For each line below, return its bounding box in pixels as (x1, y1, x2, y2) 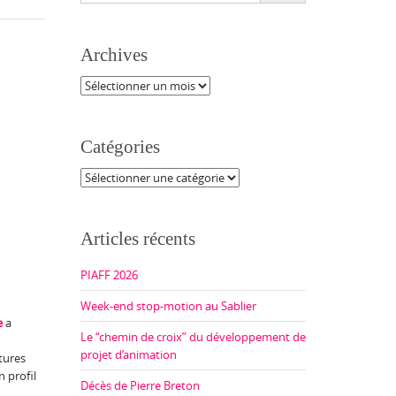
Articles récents (80, 228, 195, 249)
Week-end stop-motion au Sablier (80, 298, 256, 314)
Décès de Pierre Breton (80, 377, 200, 393)
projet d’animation (80, 346, 177, 362)
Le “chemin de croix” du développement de (80, 329, 306, 345)
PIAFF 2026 (80, 267, 138, 283)
